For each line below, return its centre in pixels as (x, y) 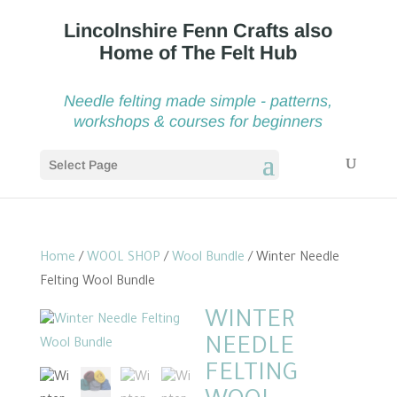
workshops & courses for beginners (198, 121)
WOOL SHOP (123, 259)
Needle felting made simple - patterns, (198, 101)
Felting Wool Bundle (97, 283)
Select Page (83, 165)
